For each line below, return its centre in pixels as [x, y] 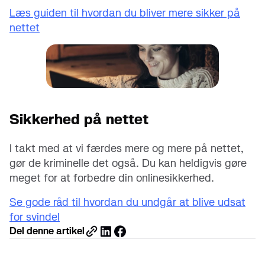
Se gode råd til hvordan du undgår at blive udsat [127, 202]
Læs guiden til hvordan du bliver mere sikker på [125, 13]
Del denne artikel [47, 231]
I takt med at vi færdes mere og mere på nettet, [127, 148]
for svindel [35, 217]
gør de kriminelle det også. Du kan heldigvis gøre [128, 163]
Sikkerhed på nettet [79, 119]
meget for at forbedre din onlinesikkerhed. [112, 178]
